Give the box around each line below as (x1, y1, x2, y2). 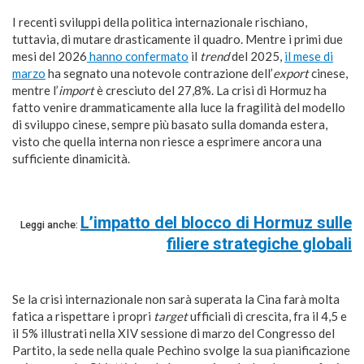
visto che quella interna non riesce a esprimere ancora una (12, 134, 322, 149)
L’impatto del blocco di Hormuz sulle (80, 213, 352, 233)
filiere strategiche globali (167, 234, 352, 254)
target (154, 309, 188, 324)
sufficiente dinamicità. (12, 151, 130, 167)
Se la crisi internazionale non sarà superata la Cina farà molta (12, 292, 340, 307)
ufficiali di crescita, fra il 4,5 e (188, 309, 347, 324)
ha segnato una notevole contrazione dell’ (45, 66, 273, 81)
